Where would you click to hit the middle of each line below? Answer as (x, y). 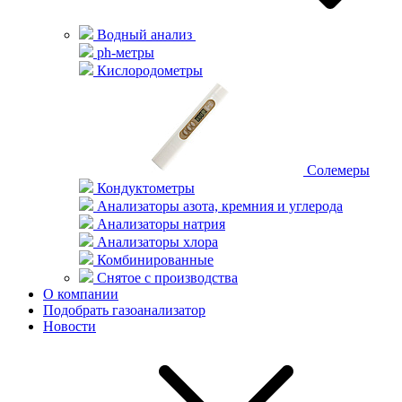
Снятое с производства (166, 278)
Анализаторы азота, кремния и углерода (218, 206)
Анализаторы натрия (159, 224)
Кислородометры (148, 70)
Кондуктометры (144, 188)
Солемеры (336, 170)
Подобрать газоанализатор (124, 310)
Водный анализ (144, 35)
